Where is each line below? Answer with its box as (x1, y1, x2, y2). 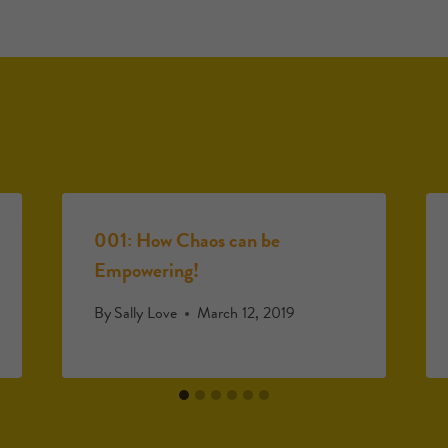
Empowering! (93, 255, 199, 285)
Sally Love (113, 301, 177, 325)
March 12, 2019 (196, 301, 295, 325)
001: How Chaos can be (93, 225, 280, 255)
